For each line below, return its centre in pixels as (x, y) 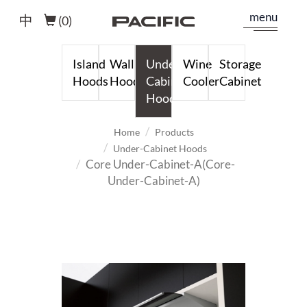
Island (89, 64)
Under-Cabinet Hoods (160, 148)
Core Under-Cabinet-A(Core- (160, 164)
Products (174, 132)
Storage (241, 64)
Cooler (201, 81)
